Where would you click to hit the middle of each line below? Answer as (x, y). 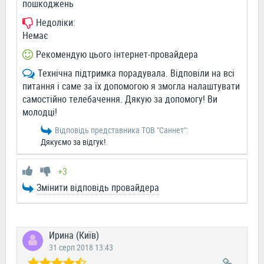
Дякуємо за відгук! (73, 142)
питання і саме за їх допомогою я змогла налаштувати (131, 86)
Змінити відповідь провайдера (98, 188)
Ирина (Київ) (74, 235)
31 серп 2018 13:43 (81, 247)
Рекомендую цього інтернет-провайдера (117, 55)
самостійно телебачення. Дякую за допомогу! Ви (120, 99)
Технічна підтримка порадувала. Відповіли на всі (136, 73)
